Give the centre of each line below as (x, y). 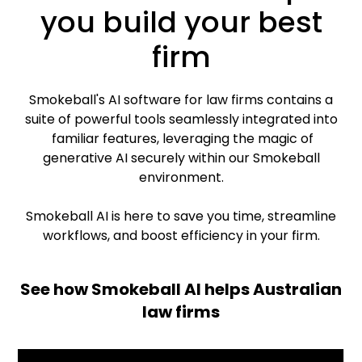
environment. (181, 177)
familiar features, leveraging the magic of (181, 138)
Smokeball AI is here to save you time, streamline (181, 216)
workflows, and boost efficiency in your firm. (181, 235)
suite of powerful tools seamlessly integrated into (181, 119)
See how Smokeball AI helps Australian (181, 289)
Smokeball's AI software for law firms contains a (181, 99)
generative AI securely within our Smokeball (181, 158)
